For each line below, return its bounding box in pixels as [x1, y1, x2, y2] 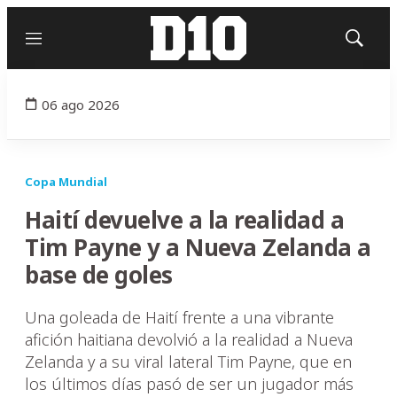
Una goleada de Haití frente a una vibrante [25, 307, 334, 328]
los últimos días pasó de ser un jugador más [25, 373, 354, 394]
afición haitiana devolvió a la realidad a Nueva [25, 329, 353, 350]
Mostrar [353, 36, 393, 51]
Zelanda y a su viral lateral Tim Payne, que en [25, 351, 352, 372]
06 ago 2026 [42, 95, 120, 113]
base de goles [25, 259, 173, 291]
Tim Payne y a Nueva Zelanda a [25, 231, 371, 263]
